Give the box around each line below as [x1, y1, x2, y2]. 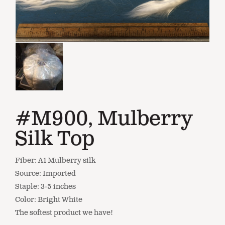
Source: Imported [15, 168, 76, 178]
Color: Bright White [15, 194, 82, 204]
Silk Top [15, 125, 94, 153]
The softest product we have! [15, 207, 113, 217]
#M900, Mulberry [15, 105, 192, 133]
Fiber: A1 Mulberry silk [15, 155, 96, 165]
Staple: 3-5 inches [15, 181, 76, 191]
